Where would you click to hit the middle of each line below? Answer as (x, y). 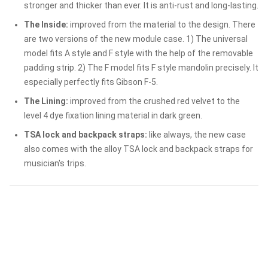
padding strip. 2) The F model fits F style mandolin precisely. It (141, 68)
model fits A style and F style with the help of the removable (138, 54)
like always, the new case (197, 135)
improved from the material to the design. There (162, 25)
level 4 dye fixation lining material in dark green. (113, 116)
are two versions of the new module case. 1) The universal (136, 39)
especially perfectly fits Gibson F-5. (91, 82)
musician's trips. (55, 164)
